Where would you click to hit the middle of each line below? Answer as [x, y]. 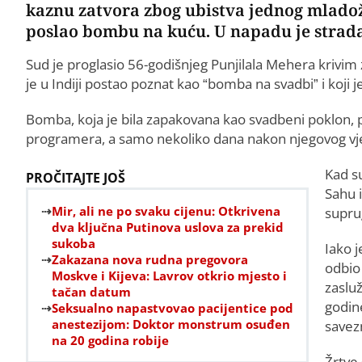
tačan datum [91, 291]
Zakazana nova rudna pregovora [150, 259]
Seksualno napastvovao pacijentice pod [173, 307]
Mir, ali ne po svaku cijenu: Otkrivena [166, 210]
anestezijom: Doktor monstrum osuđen [171, 324]
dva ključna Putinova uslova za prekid [168, 227]
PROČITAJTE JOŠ [76, 177]
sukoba [74, 243]
